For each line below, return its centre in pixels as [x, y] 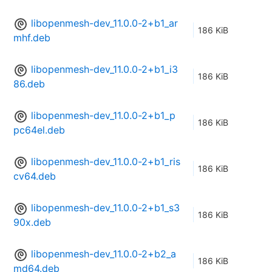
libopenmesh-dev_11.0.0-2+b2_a [104, 254]
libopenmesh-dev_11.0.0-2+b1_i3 [104, 70]
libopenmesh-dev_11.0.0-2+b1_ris [106, 162]
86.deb [29, 84]
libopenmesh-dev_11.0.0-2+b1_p [103, 116]
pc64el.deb [39, 130]
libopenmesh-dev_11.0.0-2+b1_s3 [105, 208]
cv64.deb [35, 176]
